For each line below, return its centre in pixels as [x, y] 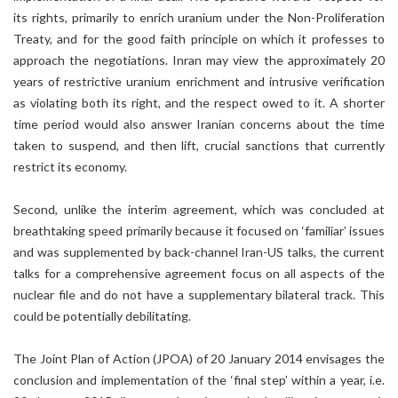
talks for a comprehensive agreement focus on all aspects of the [199, 273]
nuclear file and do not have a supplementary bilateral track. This [199, 295]
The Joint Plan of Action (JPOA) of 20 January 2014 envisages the [199, 358]
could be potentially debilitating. [102, 316]
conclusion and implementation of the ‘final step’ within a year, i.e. [199, 380]
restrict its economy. [72, 167]
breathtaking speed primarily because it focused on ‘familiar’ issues [199, 231]
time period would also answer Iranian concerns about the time [199, 124]
